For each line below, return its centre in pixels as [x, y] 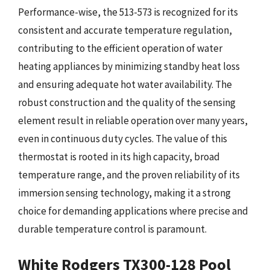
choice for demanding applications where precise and [133, 211]
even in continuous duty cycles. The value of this [123, 139]
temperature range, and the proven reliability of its [129, 175]
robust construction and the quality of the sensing [127, 102]
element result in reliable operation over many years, [133, 121]
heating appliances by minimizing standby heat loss [129, 66]
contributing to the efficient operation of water [120, 48]
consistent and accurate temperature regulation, [125, 30]
